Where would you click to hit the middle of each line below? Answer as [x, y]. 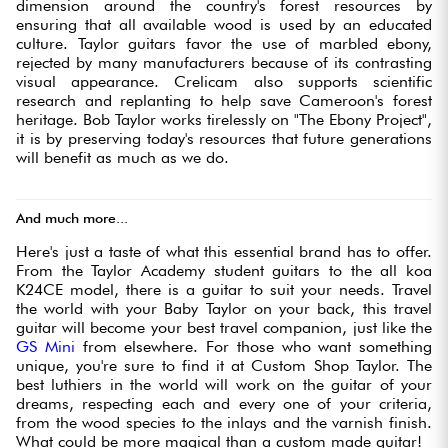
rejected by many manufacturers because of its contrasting [224, 63]
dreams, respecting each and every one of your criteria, [224, 404]
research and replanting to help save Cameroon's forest [224, 101]
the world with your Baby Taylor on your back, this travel [224, 309]
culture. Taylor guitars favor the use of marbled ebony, [224, 44]
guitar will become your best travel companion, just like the [224, 328]
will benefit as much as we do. [122, 158]
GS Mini [49, 347]
